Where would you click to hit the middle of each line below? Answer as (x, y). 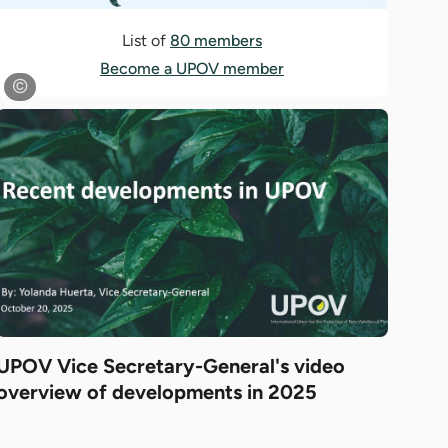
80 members (216, 41)
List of (146, 41)
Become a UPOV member (192, 69)
